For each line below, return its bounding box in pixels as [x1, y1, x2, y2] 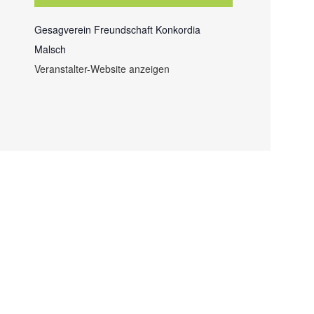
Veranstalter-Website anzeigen [34, 61, 170, 76]
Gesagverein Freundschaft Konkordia [34, 22, 201, 36]
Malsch [34, 41, 67, 56]
